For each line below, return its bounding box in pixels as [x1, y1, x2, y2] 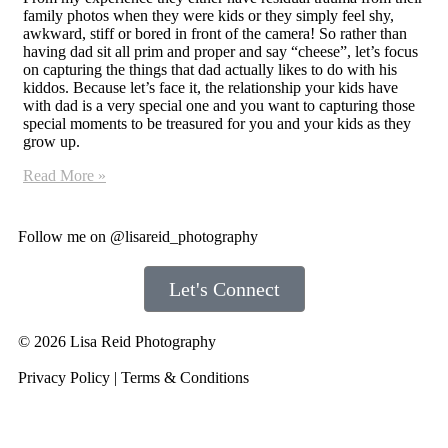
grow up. [23, 132, 80, 150]
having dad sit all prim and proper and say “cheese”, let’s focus [23, 42, 418, 60]
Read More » [23, 166, 106, 184]
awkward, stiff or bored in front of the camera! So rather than [23, 24, 407, 42]
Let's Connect [168, 277, 280, 300]
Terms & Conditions [121, 368, 249, 386]
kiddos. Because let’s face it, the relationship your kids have [23, 78, 398, 96]
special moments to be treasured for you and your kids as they [23, 114, 411, 132]
